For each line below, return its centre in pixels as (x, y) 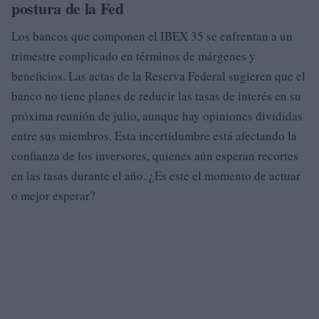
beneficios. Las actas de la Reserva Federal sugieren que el (158, 76)
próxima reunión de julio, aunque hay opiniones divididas (157, 116)
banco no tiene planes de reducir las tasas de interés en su (156, 96)
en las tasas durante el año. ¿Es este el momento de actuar (156, 176)
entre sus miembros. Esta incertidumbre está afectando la (154, 136)
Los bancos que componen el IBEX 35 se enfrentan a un (152, 36)
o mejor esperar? (53, 195)
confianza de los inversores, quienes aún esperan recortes (155, 156)
